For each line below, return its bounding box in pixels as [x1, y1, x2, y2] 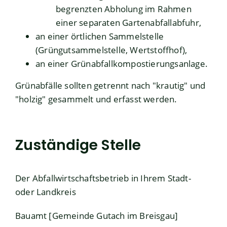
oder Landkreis [15, 186, 76, 198]
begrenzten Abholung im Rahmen [56, 3, 192, 15]
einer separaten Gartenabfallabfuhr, [56, 17, 201, 29]
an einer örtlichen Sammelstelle [35, 30, 164, 43]
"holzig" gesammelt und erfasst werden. [15, 93, 177, 105]
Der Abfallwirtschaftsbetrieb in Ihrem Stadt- [15, 172, 191, 184]
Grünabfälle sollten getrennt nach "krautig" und [15, 80, 206, 92]
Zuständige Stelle [15, 135, 141, 156]
